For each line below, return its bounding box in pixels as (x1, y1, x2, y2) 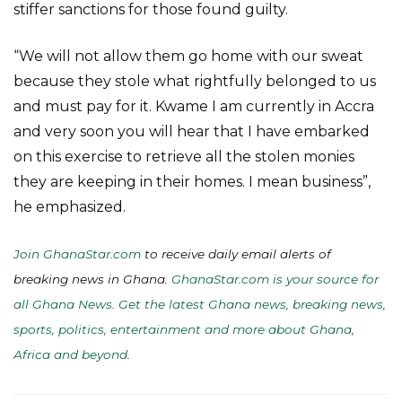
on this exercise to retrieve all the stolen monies (13, 148, 354, 165)
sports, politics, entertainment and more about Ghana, (13, 322, 354, 336)
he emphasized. (13, 198, 126, 215)
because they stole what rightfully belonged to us (13, 73, 376, 90)
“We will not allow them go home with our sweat (13, 48, 363, 65)
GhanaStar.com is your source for (171, 272, 379, 286)
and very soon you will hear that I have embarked (13, 123, 370, 140)
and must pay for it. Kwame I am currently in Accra (13, 98, 374, 115)
